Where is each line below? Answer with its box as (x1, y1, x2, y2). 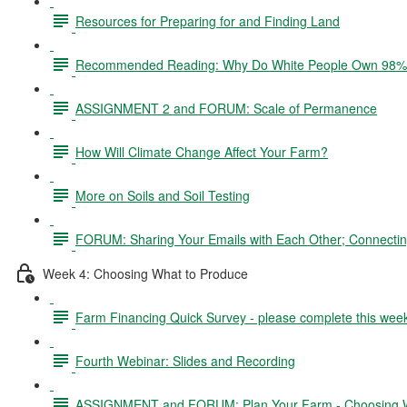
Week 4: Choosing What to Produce (43, 263, 248, 283)
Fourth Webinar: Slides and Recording (75, 351, 295, 370)
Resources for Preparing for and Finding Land (75, 11, 340, 30)
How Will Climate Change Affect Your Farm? (75, 142, 328, 161)
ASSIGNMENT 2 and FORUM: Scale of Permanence (75, 98, 377, 117)
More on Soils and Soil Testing (75, 185, 250, 204)
